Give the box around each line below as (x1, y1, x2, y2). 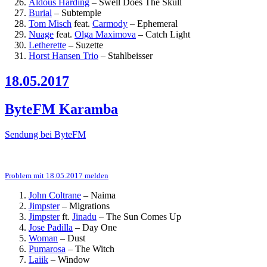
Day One (82, 222, 117, 232)
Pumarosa (29, 243, 66, 254)
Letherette (29, 40, 66, 51)
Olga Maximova (74, 29, 136, 40)
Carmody (92, 18, 128, 29)
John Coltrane (29, 190, 81, 200)
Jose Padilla (29, 222, 73, 232)
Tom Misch (29, 18, 72, 29)
